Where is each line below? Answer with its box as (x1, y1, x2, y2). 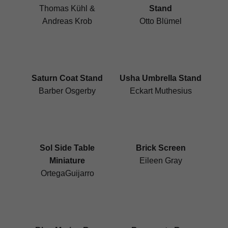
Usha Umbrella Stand (120, 74, 202, 83)
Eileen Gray (139, 156, 182, 165)
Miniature (49, 156, 85, 165)
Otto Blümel (139, 17, 182, 26)
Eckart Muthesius (129, 87, 192, 96)
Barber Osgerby (39, 87, 96, 96)
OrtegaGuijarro (40, 169, 94, 178)
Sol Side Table (40, 144, 95, 153)
